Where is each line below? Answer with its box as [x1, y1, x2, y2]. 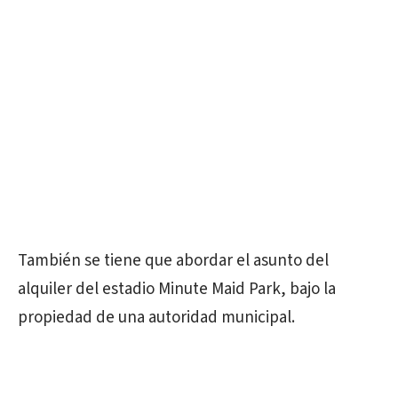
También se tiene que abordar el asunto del [18, 249, 329, 273]
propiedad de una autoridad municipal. [18, 306, 295, 330]
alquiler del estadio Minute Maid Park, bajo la [18, 277, 336, 301]
